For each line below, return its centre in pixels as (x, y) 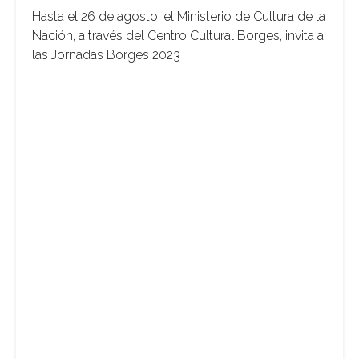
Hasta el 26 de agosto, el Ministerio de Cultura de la (179, 17)
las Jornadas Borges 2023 (106, 55)
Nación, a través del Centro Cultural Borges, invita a (178, 36)
